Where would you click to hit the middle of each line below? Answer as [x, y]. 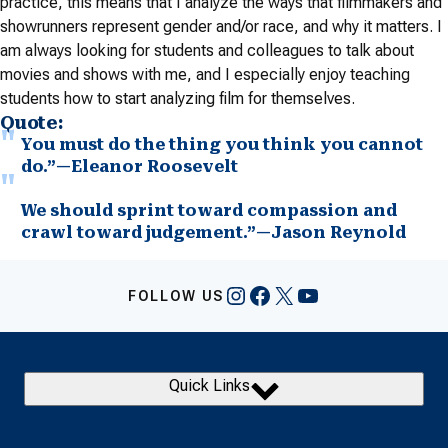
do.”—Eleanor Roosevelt [129, 166]
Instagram [278, 294]
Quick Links [209, 385]
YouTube [341, 294]
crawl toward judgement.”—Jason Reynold [213, 232]
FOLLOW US [176, 296]
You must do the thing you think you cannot [222, 144]
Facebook [298, 294]
